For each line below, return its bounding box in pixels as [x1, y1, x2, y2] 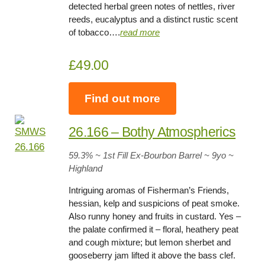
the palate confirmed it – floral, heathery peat [69, 224, 239, 235]
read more [120, 27, 160, 38]
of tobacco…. [69, 27, 121, 38]
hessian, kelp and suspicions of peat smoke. [69, 198, 240, 209]
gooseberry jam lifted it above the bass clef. [69, 250, 236, 261]
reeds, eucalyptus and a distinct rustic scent [69, 14, 238, 25]
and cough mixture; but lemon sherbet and [69, 237, 231, 248]
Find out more [85, 92, 161, 105]
